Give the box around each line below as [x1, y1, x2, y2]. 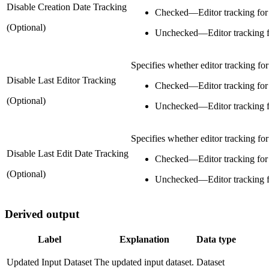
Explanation [119, 234, 169, 244]
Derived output [5, 207, 79, 220]
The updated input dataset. [94, 256, 194, 267]
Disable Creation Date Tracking [7, 2, 127, 13]
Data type [196, 234, 236, 244]
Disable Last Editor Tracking [7, 75, 116, 86]
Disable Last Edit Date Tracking [7, 148, 128, 159]
